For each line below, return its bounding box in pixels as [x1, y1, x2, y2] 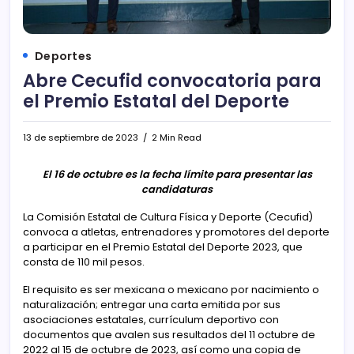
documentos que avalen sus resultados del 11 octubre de [23, 327, 315, 341]
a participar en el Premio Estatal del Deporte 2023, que [23, 239, 303, 254]
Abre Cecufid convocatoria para [23, 67, 322, 93]
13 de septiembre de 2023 [23, 130, 138, 144]
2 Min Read [149, 130, 201, 144]
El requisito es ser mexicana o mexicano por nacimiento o [23, 282, 319, 296]
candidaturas [141, 182, 213, 196]
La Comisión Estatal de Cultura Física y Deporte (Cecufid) [23, 209, 313, 224]
